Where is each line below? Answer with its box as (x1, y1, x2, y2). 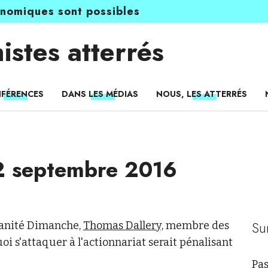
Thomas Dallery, (83, 219, 163, 232)
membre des (163, 219, 229, 232)
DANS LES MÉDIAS (62, 88, 138, 100)
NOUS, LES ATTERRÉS (156, 88, 247, 100)
